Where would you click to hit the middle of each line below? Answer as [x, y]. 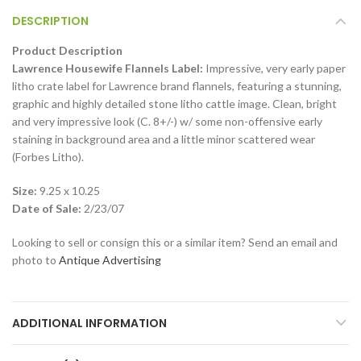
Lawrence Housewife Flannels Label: [108, 68]
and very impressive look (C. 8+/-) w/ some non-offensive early [167, 122]
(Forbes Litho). [48, 157]
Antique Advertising [110, 260]
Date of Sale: [47, 209]
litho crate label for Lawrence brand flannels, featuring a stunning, [177, 86]
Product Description [67, 51]
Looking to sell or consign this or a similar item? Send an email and [175, 243]
